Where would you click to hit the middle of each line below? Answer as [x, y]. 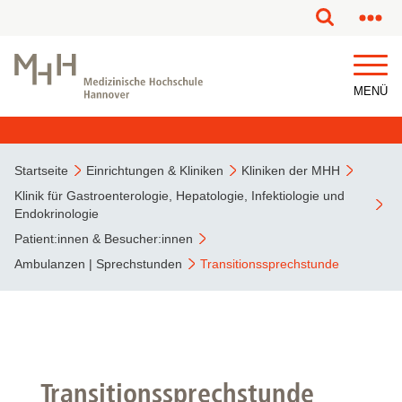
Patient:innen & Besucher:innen [104, 239]
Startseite [41, 170]
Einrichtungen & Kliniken [155, 170]
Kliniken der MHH [291, 170]
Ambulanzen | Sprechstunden [98, 264]
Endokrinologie [57, 214]
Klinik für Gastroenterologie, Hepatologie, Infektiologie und [179, 196]
